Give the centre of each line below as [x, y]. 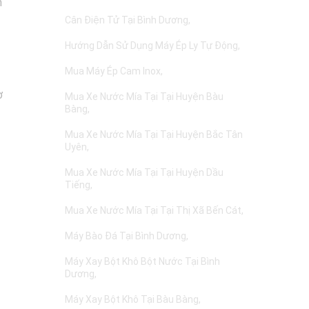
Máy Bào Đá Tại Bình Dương [126, 236]
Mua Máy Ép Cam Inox [113, 71]
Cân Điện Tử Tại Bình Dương [127, 20]
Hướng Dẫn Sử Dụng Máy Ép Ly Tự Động [151, 46]
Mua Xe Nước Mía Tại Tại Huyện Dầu [144, 172]
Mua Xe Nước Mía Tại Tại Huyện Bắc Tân [154, 134]
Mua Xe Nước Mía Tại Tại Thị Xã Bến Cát [153, 210]
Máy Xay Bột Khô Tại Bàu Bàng [132, 299]
